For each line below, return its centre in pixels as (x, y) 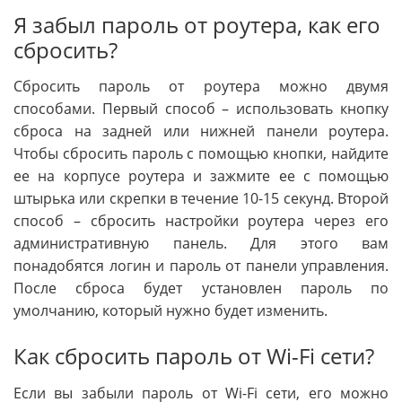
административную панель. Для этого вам (201, 244)
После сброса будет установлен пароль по (201, 288)
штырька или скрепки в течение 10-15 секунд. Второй (201, 199)
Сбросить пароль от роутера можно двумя (201, 87)
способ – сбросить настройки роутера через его (201, 221)
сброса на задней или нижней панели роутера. (201, 131)
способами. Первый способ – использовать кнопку (201, 109)
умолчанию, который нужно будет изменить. (170, 311)
